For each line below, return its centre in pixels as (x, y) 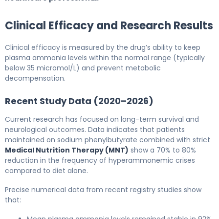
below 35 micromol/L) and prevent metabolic (83, 68)
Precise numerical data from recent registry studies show (103, 189)
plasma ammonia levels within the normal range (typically (105, 57)
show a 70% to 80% (162, 150)
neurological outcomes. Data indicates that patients (95, 129)
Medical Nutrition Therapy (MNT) (67, 150)
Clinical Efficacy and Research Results (109, 25)
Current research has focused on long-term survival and (102, 119)
